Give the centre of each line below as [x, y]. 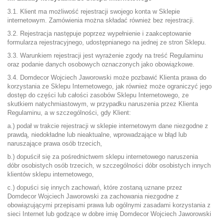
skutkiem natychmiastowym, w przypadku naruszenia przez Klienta [103, 104]
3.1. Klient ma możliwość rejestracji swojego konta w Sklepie [94, 11]
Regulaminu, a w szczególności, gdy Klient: [69, 113]
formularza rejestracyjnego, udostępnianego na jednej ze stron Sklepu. [107, 42]
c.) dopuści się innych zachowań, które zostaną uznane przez [95, 187]
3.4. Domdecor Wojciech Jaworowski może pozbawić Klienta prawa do [107, 77]
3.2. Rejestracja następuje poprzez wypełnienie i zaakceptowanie [99, 33]
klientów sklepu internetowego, [51, 174]
